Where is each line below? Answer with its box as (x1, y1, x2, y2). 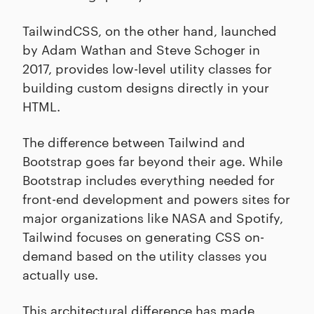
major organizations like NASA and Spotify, (22, 208, 283, 226)
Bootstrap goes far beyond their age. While (22, 151, 282, 169)
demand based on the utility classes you (22, 246, 267, 264)
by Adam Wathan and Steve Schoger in (22, 40, 260, 57)
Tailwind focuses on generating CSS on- (22, 227, 264, 245)
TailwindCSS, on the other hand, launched (22, 21, 277, 39)
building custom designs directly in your (22, 78, 269, 95)
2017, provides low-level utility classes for (22, 59, 272, 76)
